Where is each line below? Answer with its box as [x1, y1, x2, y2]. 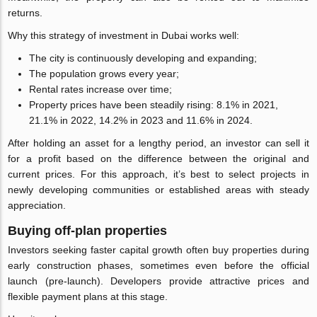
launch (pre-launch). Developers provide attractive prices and [8, 275, 309, 287]
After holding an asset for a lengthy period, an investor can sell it [8, 137, 309, 149]
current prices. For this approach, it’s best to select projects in [8, 168, 309, 180]
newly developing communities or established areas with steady [8, 183, 309, 195]
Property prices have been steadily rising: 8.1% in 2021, [29, 98, 279, 110]
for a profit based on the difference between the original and [8, 152, 309, 164]
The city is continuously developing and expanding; [29, 52, 258, 64]
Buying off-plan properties [8, 223, 168, 238]
